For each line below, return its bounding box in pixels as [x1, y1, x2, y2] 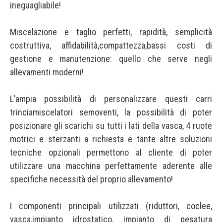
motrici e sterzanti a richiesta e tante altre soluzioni [10, 134, 212, 144]
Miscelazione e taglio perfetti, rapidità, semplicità [10, 27, 212, 37]
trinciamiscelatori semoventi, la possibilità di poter [10, 107, 212, 117]
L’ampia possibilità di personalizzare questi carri [10, 94, 212, 104]
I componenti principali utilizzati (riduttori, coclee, [10, 201, 212, 211]
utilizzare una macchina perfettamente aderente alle [10, 161, 212, 171]
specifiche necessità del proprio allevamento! [10, 174, 173, 184]
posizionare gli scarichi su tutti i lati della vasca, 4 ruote [10, 120, 212, 131]
